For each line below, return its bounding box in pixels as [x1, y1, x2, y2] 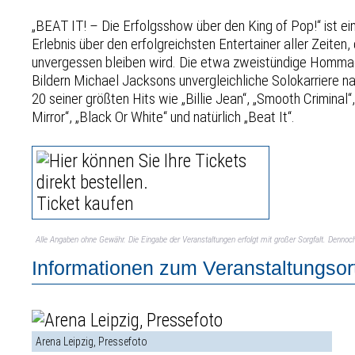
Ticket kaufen [36, 193, 135, 215]
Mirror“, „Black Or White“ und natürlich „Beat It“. [32, 107, 296, 126]
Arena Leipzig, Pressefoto [36, 334, 148, 348]
